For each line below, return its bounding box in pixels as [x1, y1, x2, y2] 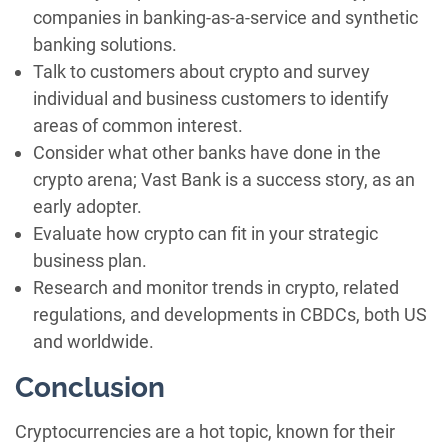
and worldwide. [33, 331, 154, 353]
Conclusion [15, 371, 165, 405]
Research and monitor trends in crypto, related [33, 277, 399, 299]
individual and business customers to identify [33, 88, 389, 110]
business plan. [33, 250, 147, 272]
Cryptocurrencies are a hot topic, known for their [15, 421, 395, 443]
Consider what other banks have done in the [33, 142, 381, 164]
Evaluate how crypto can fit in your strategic [33, 223, 378, 245]
